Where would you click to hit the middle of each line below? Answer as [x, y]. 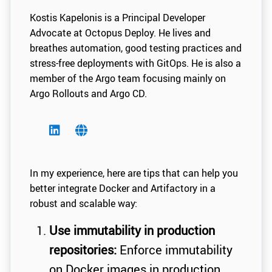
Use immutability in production [132, 231]
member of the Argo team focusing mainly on [128, 78]
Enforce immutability [175, 250]
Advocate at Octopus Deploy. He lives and [120, 32]
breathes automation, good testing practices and [136, 48]
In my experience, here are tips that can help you [134, 173]
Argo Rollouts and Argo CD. [88, 93]
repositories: [83, 250]
